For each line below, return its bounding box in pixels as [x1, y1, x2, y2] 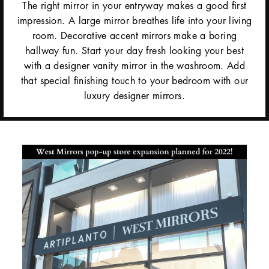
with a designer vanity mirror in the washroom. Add [23, 59, 246, 73]
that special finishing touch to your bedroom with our [20, 74, 249, 88]
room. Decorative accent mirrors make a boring [32, 29, 237, 43]
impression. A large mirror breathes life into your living [17, 14, 252, 28]
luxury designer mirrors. [84, 89, 185, 103]
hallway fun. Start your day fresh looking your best [25, 44, 244, 58]
